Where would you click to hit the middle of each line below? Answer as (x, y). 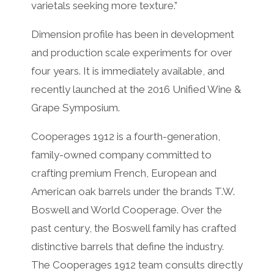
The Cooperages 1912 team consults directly (137, 265)
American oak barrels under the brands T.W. (133, 191)
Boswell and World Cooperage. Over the (126, 209)
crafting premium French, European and (124, 173)
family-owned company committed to (121, 154)
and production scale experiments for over (131, 52)
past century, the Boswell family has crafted (133, 228)
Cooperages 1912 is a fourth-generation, (125, 136)
